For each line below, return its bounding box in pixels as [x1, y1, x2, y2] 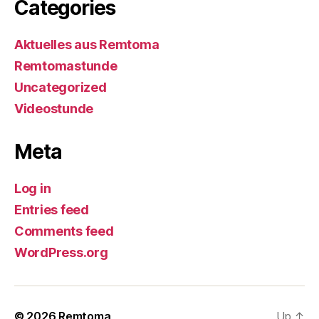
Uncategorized [14, 79, 107, 95]
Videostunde [14, 100, 94, 116]
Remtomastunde [14, 58, 117, 73]
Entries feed [14, 202, 89, 217]
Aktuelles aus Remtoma [14, 36, 159, 52]
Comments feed [14, 223, 114, 239]
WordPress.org [14, 244, 108, 260]
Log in [14, 180, 51, 196]
